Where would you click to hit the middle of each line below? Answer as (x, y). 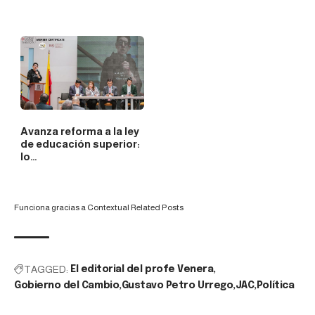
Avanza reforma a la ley (79, 131)
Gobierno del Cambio (67, 285)
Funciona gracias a (51, 207)
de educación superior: (80, 143)
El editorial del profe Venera (142, 269)
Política (275, 285)
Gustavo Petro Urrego (177, 285)
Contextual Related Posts (135, 207)
